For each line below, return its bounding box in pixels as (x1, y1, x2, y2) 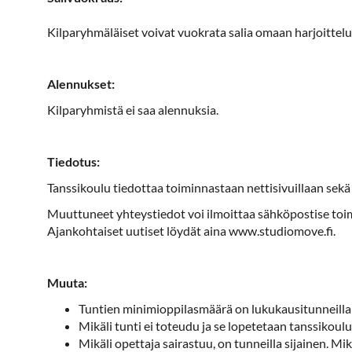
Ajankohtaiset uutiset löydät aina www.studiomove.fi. (46, 223, 335, 238)
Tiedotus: (46, 154, 100, 169)
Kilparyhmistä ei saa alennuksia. (46, 102, 218, 117)
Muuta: (46, 275, 87, 290)
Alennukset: (46, 76, 115, 91)
